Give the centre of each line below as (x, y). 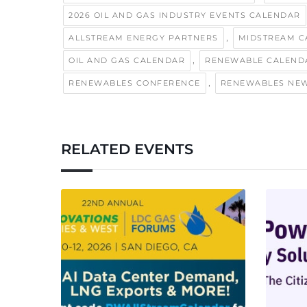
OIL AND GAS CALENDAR (127, 60)
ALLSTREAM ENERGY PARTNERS (144, 37)
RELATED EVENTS (127, 149)
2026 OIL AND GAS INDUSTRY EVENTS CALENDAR (185, 15)
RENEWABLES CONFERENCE (135, 83)
